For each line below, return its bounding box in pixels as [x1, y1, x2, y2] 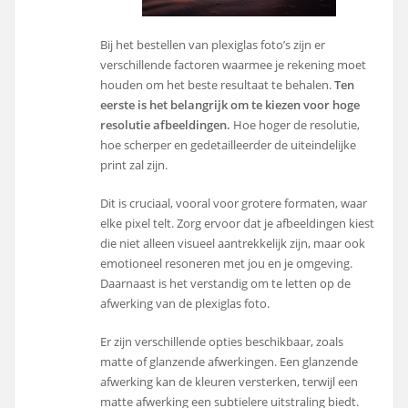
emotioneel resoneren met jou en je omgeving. [100, 255, 353, 272]
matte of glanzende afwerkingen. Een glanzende [100, 353, 359, 371]
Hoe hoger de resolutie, [230, 116, 361, 133]
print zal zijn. [100, 156, 168, 173]
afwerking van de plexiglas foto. [100, 295, 270, 312]
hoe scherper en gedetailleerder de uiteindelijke [100, 136, 357, 153]
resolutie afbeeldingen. [100, 116, 231, 133]
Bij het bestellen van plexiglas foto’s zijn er [100, 36, 326, 53]
